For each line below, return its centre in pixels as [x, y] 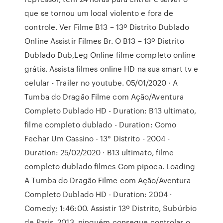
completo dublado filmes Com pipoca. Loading [110, 166]
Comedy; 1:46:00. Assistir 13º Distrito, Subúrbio [111, 208]
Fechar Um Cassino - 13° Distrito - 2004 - [97, 138]
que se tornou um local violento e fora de [99, 13]
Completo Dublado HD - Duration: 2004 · [98, 194]
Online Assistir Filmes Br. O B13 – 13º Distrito [104, 41]
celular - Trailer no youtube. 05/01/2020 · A [101, 83]
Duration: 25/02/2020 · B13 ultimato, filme [99, 152]
